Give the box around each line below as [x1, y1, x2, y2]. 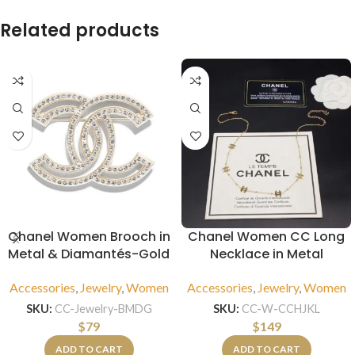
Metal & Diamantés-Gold [8, 245, 170, 264]
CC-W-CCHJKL [241, 302, 320, 316]
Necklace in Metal [209, 245, 323, 264]
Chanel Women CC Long [188, 227, 345, 246]
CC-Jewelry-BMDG [54, 302, 152, 316]
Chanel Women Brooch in [7, 227, 170, 246]
